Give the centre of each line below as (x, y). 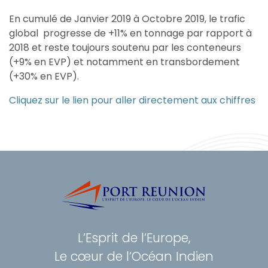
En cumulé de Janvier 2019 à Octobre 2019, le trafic (127, 19)
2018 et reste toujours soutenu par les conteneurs (125, 48)
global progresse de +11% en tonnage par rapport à (130, 33)
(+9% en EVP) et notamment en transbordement (124, 62)
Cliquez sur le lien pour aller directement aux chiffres (132, 100)
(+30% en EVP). (44, 76)
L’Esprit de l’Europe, (134, 238)
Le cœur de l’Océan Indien (134, 256)
